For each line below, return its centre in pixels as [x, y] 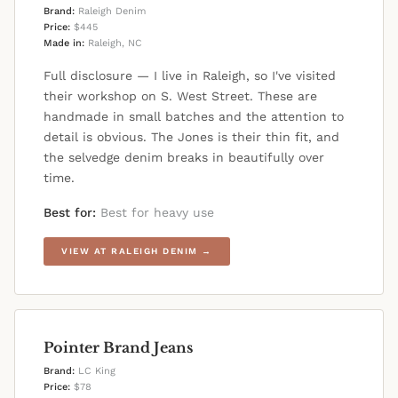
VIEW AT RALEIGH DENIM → [137, 251]
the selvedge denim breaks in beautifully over [184, 158]
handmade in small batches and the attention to [194, 117]
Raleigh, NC [113, 44]
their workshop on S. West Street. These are [180, 96]
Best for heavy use [155, 213]
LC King [95, 371]
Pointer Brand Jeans [118, 348]
